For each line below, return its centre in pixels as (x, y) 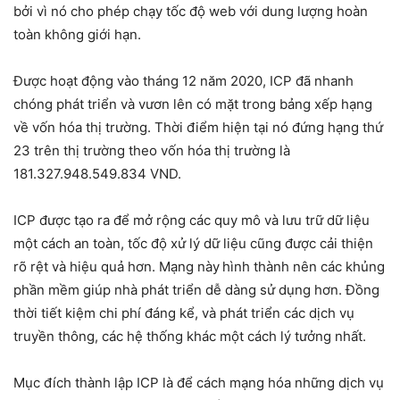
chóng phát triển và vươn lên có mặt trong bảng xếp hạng (193, 104)
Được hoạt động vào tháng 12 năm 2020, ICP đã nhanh (183, 81)
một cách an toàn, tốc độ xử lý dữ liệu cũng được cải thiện (193, 243)
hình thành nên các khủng (304, 267)
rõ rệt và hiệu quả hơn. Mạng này (117, 267)
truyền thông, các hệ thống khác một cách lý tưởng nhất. (190, 336)
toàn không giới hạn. (77, 34)
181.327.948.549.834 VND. (97, 174)
